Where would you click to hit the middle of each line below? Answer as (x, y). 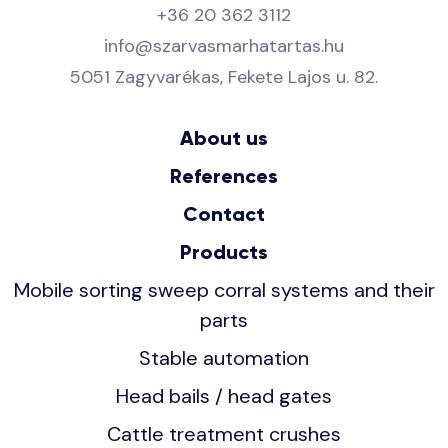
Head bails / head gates (224, 396)
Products (224, 252)
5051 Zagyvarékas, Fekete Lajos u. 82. (224, 77)
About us (224, 138)
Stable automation (224, 358)
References (224, 176)
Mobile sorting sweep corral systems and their (224, 290)
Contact (224, 214)
